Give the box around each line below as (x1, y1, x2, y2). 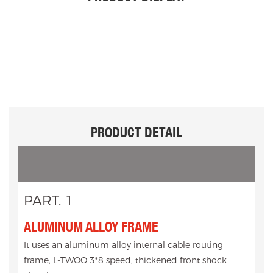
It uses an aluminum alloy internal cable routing (23, 239, 223, 251)
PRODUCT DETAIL (91, 124, 182, 140)
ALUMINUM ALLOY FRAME (23, 218, 158, 235)
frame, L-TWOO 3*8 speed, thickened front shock (23, 255, 227, 266)
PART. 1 (23, 193, 74, 210)
